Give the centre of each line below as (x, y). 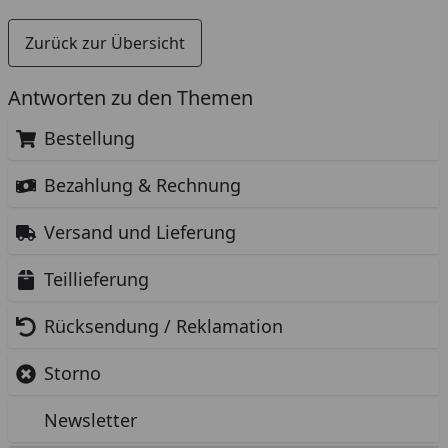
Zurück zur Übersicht (105, 43)
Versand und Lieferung (140, 232)
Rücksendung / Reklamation (163, 326)
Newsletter (90, 420)
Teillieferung (96, 279)
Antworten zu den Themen (130, 97)
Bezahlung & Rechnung (142, 185)
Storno (72, 373)
